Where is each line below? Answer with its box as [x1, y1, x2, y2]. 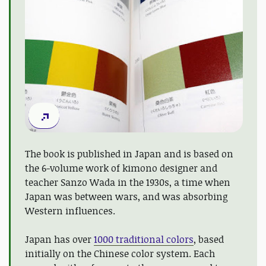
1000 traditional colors [94, 232, 194, 246]
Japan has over [25, 232, 94, 246]
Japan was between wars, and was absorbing [25, 189, 227, 203]
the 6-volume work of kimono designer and [25, 161, 217, 175]
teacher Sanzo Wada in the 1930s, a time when [25, 175, 230, 189]
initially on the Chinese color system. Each [25, 246, 215, 260]
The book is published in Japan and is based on [25, 147, 233, 160]
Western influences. [25, 204, 115, 217]
